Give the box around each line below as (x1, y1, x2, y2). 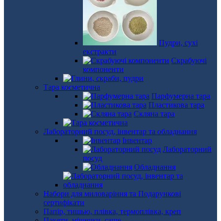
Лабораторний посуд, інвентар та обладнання (43, 127, 197, 136)
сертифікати (43, 198, 84, 207)
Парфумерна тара (151, 92, 210, 100)
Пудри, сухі (159, 38, 198, 47)
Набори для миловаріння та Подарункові (43, 189, 181, 198)
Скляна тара (134, 110, 175, 118)
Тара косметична (43, 83, 100, 91)
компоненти (83, 65, 124, 74)
